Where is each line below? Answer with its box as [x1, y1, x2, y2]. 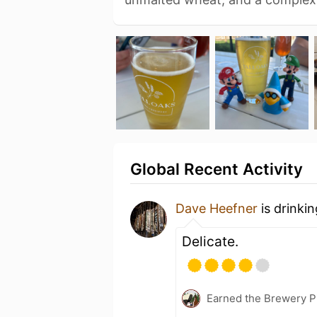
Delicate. [182, 232, 238, 250]
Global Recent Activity [130, 158, 303, 178]
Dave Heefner [175, 200, 258, 216]
